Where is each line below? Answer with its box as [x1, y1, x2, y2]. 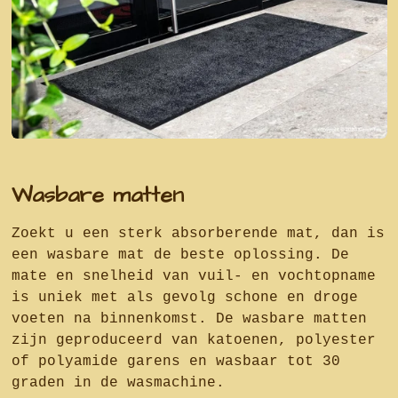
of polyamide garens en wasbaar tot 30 [11, 354, 340, 370]
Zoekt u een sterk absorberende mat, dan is [11, 226, 385, 243]
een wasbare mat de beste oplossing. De [11, 247, 349, 264]
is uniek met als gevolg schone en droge [11, 290, 358, 306]
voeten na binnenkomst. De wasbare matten [11, 311, 367, 328]
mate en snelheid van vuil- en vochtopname [11, 268, 376, 285]
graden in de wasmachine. [11, 375, 234, 392]
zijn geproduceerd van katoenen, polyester [11, 332, 376, 349]
